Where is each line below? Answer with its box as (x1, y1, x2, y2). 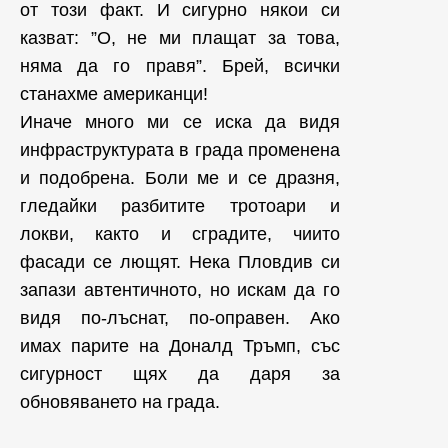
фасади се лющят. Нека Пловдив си (20, 252, 340, 272)
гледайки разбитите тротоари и (20, 196, 340, 216)
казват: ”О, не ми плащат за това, (20, 28, 340, 48)
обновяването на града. (20, 392, 220, 412)
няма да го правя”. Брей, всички (20, 56, 340, 76)
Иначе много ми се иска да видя (20, 112, 340, 132)
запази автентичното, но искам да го (20, 280, 340, 300)
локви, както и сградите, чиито (20, 224, 340, 244)
